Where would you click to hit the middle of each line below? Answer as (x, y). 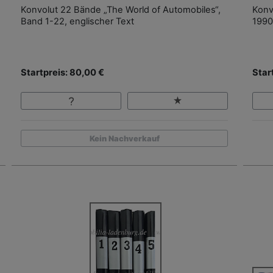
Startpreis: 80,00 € (62, 73)
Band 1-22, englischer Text (77, 22)
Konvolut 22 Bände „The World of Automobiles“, (121, 10)
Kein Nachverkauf (124, 138)
